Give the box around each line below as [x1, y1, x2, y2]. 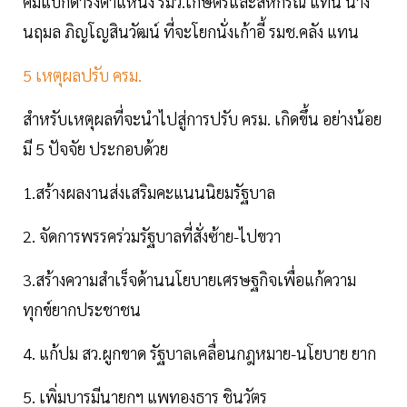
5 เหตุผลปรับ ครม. [23, 65, 149, 86]
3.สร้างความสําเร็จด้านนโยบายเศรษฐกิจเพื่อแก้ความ [23, 269, 356, 291]
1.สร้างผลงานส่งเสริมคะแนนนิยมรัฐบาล [23, 182, 275, 203]
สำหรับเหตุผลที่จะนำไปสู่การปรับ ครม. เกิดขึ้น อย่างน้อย [23, 108, 382, 130]
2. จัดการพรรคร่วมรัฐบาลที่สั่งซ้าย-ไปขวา [23, 225, 281, 247]
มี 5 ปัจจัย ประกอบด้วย [23, 138, 172, 160]
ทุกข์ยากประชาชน [23, 299, 141, 321]
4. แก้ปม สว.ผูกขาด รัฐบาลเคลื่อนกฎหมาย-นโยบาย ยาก [23, 342, 376, 364]
